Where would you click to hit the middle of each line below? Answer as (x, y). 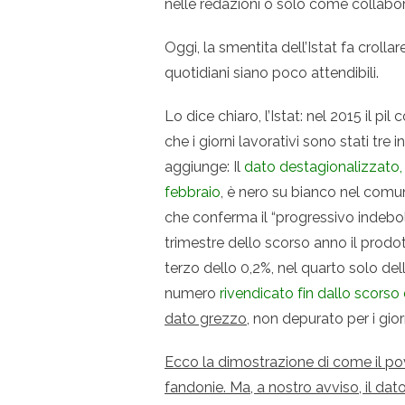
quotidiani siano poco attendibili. (272, 72)
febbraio (193, 192)
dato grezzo (206, 318)
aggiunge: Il (204, 166)
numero (192, 293)
